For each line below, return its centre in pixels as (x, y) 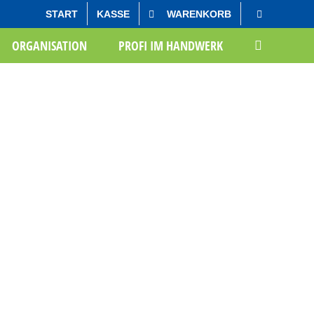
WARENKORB (199, 14)
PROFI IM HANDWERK (170, 46)
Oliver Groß (251, 20)
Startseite (192, 20)
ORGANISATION (49, 46)
